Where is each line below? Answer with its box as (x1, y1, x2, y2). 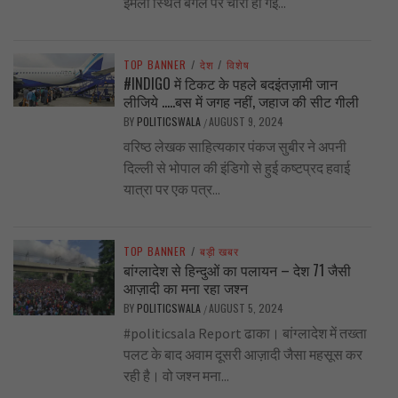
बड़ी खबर (199, 243, 239, 259)
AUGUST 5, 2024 (208, 300, 283, 316)
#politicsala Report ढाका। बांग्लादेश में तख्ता (123, 324, 367, 343)
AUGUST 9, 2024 (208, 114, 283, 130)
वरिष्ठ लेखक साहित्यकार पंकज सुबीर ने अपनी (123, 138, 346, 156)
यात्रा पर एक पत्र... (123, 180, 220, 199)
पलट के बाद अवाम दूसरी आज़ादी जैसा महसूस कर (123, 346, 362, 364)
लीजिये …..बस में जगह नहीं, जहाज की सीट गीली (123, 91, 359, 113)
